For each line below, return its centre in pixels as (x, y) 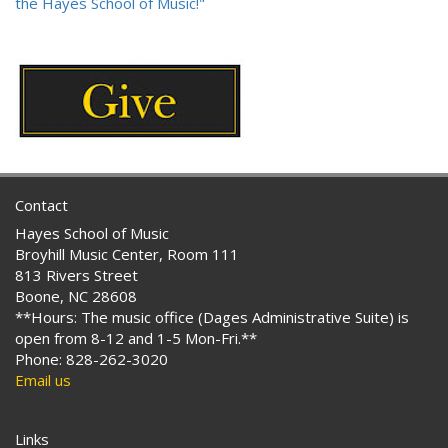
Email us (43, 380)
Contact (41, 205)
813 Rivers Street (76, 275)
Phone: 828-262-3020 (91, 359)
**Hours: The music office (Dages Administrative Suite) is (212, 317)
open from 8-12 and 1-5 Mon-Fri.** (136, 338)
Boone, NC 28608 (76, 296)
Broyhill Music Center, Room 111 (127, 254)
